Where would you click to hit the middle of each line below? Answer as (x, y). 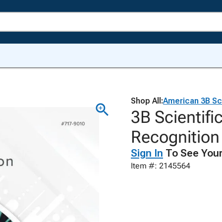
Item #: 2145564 (161, 166)
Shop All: (147, 101)
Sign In (147, 153)
